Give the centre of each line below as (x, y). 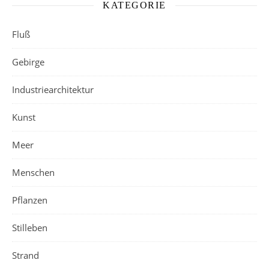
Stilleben (30, 228)
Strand (26, 255)
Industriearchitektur (53, 89)
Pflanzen (30, 200)
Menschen (33, 172)
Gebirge (28, 62)
